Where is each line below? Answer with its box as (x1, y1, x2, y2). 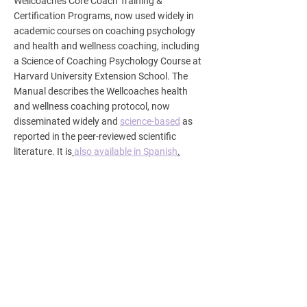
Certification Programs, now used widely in (14, 10, 194, 21)
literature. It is (14, 146, 72, 157)
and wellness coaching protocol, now (14, 101, 170, 112)
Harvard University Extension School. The (14, 71, 188, 82)
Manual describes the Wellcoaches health (14, 86, 188, 97)
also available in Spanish (74, 146, 177, 157)
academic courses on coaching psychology (14, 25, 195, 36)
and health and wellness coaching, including (14, 40, 199, 51)
